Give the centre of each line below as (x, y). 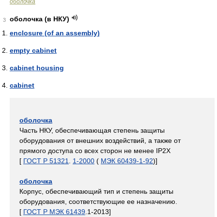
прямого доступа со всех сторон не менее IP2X (95, 151)
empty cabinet (33, 51)
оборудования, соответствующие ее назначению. (98, 202)
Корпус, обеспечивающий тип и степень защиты (96, 192)
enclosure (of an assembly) (55, 33)
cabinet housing (37, 68)
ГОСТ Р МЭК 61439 (54, 212)
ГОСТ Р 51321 (46, 161)
